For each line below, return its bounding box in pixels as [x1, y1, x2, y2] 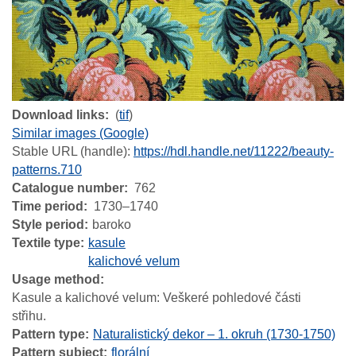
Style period [12, 217, 84, 231]
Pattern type [12, 327, 85, 341]
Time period [12, 199, 83, 213]
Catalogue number [12, 180, 124, 195]
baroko [92, 217, 131, 231]
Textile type [12, 235, 80, 250]
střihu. [12, 308, 46, 323]
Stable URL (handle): [12, 144, 133, 158]
